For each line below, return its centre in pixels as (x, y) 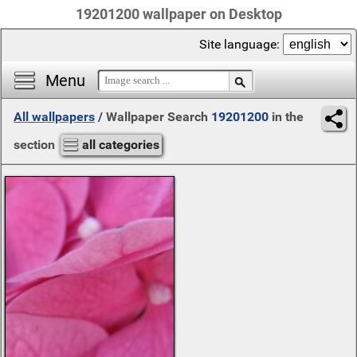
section (36, 145)
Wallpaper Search (159, 117)
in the (286, 117)
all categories (121, 145)
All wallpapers (54, 117)
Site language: (241, 44)
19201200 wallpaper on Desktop (178, 14)
